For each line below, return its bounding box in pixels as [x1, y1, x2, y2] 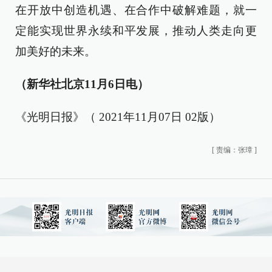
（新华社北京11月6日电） [15, 78, 149, 90]
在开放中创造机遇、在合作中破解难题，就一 [15, 4, 257, 16]
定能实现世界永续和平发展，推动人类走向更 [15, 24, 257, 37]
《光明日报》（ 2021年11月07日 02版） [15, 110, 220, 123]
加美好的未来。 [15, 45, 96, 58]
